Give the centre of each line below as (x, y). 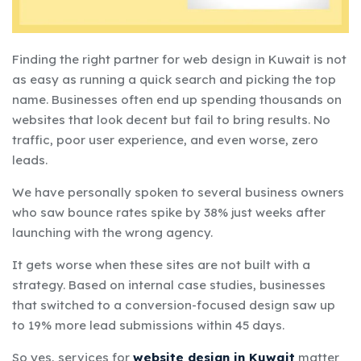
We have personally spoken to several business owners (178, 192)
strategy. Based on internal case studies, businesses (169, 284)
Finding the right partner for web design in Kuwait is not (179, 59)
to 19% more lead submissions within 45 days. (148, 325)
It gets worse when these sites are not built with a (161, 264)
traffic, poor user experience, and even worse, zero (165, 139)
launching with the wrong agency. (112, 232)
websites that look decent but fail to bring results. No (171, 119)
